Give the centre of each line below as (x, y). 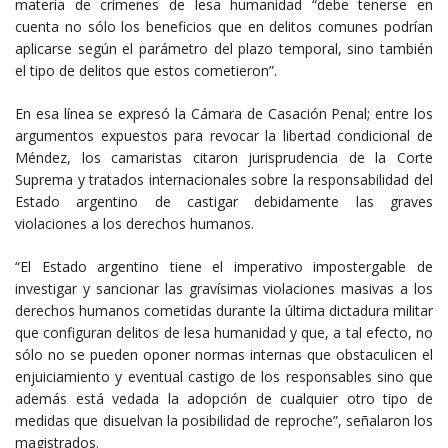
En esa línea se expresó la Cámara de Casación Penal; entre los (224, 113)
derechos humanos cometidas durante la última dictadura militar (224, 310)
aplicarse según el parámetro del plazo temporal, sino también (224, 48)
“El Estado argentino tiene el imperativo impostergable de (224, 266)
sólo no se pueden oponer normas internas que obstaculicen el (224, 354)
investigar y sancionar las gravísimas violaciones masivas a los (224, 288)
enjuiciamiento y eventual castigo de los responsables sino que (224, 376)
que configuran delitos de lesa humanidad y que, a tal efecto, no (224, 332)
